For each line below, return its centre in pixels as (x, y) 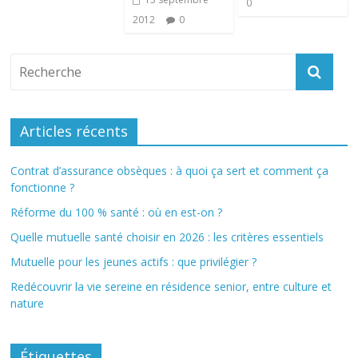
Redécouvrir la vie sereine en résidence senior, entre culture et (171, 286)
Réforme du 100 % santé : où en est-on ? (117, 212)
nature (28, 303)
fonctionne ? (43, 187)
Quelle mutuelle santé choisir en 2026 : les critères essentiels (167, 237)
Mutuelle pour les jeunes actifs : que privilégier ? (134, 262)
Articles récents (74, 131)
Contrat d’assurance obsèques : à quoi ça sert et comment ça (170, 171)
